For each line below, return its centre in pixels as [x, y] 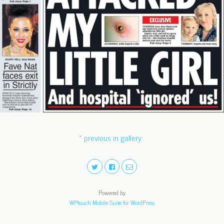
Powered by [112, 193]
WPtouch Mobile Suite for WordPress [112, 203]
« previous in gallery [110, 137]
